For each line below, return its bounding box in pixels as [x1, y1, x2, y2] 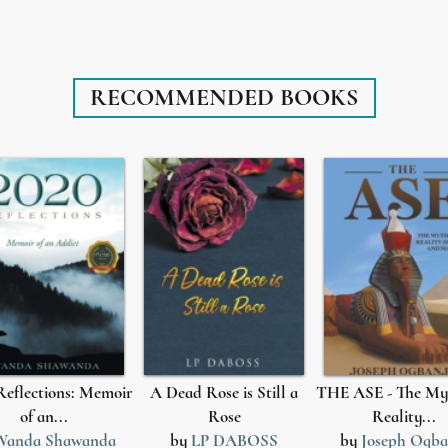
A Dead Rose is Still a [150, 381, 298, 403]
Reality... [372, 405, 436, 427]
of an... [20, 405, 68, 427]
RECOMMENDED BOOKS [90, 83, 358, 112]
